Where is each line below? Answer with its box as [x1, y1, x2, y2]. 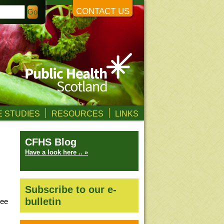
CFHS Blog [25, 136, 76, 147]
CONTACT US [76, 6, 129, 16]
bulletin [25, 196, 61, 207]
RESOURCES [51, 109, 103, 118]
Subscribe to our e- [25, 184, 116, 195]
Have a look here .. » [25, 148, 88, 156]
